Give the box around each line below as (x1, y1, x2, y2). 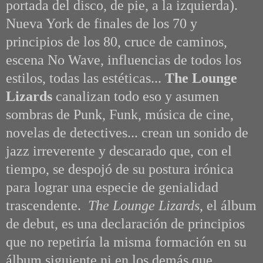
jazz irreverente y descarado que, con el (6, 143, 232, 159)
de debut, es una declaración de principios (6, 216, 245, 232)
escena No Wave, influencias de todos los (6, 52, 241, 68)
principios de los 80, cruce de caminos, (6, 34, 227, 50)
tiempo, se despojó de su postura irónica (6, 161, 234, 177)
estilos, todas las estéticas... (6, 70, 165, 86)
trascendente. (6, 198, 88, 214)
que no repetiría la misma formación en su (6, 234, 247, 250)
